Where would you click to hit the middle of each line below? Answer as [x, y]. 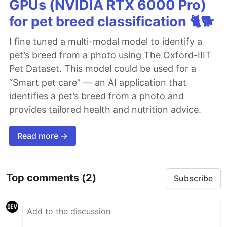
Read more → [43, 136]
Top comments [44, 178]
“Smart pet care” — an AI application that [98, 82]
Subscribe [193, 178]
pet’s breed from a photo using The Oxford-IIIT [110, 55]
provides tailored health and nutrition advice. [105, 109]
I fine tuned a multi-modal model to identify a [106, 41]
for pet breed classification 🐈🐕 [111, 21]
